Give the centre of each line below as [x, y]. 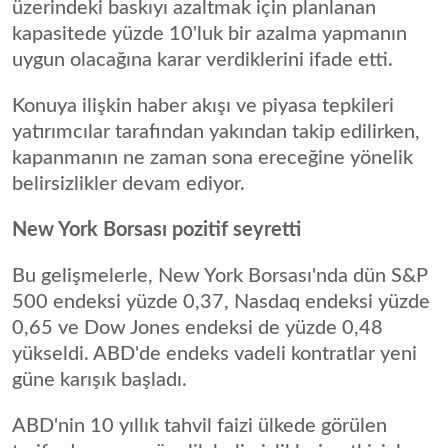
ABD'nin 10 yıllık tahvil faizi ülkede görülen [199, 425]
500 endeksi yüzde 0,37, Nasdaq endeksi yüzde [221, 301]
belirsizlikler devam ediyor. [128, 183]
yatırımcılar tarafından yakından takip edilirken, [216, 131]
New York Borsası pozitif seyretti [156, 229]
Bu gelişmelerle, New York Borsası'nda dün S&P [219, 275]
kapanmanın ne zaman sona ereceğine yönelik [212, 157]
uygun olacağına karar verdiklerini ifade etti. [202, 59]
